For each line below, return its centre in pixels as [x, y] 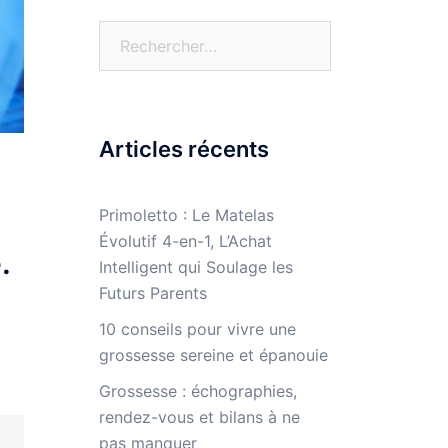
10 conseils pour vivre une [197, 328]
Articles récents [183, 148]
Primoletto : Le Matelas [186, 214]
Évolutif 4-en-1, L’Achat [185, 240]
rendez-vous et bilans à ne [199, 416]
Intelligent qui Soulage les [195, 266]
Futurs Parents [152, 292]
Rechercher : [144, 32]
